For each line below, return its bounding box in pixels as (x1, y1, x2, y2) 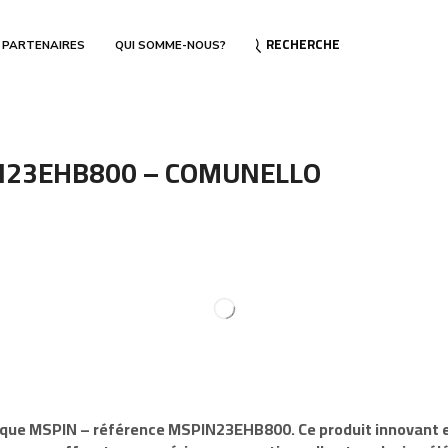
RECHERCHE (266, 32, 341, 57)
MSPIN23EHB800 (168, 413, 292, 444)
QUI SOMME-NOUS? (115, 37, 226, 53)
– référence (77, 413, 169, 444)
